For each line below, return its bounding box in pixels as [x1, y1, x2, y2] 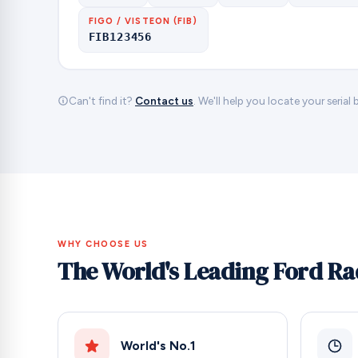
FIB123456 [88, 30, 153, 44]
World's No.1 [120, 337, 196, 353]
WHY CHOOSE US [58, 238, 149, 249]
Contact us [135, 93, 193, 107]
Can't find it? [69, 93, 135, 107]
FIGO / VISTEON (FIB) [88, 16, 198, 27]
